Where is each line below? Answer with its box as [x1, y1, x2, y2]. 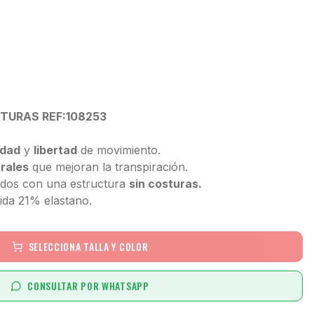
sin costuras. [129, 177, 202, 191]
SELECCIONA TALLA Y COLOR [28, 239, 149, 254]
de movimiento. [77, 143, 161, 157]
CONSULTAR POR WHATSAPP [27, 278, 149, 293]
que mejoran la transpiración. [29, 160, 188, 174]
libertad [34, 143, 77, 157]
